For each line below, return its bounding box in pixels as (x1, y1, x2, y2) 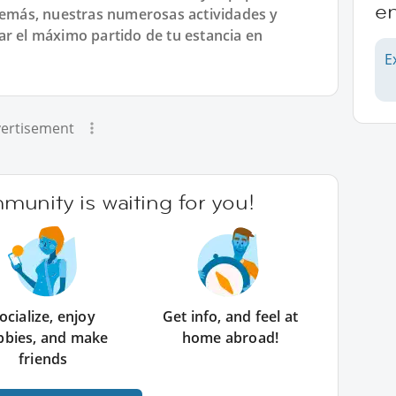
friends (18, 349, 68, 369)
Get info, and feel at (162, 307, 298, 326)
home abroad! (181, 328, 279, 347)
